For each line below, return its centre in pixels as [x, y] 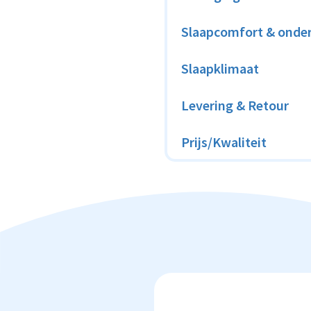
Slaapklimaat [220, 68]
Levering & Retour [235, 105]
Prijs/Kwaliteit [224, 142]
